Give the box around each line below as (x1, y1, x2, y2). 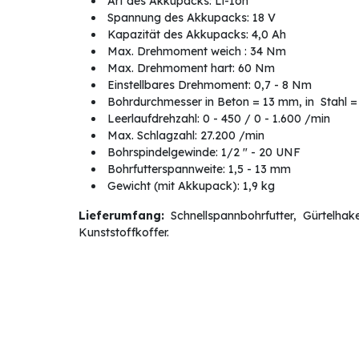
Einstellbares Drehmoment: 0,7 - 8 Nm (103, 78, 312, 93)
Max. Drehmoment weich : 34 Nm (103, 44, 286, 59)
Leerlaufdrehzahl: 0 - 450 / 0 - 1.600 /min (103, 111, 330, 127)
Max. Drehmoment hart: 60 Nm (103, 61, 275, 76)
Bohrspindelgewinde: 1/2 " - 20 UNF (103, 145, 301, 160)
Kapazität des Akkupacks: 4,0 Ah (103, 27, 286, 42)
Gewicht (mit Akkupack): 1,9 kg (103, 179, 275, 194)
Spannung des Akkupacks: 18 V (103, 10, 276, 26)
